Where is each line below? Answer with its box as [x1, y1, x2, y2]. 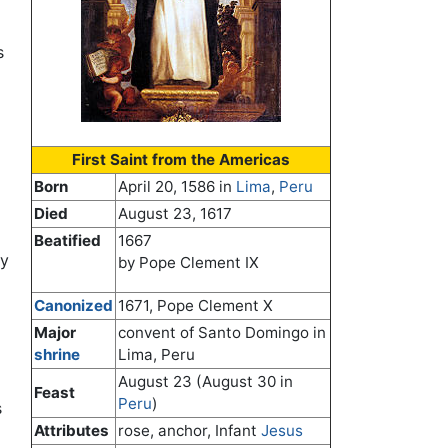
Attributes [34, 421, 109, 441]
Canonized [34, 296, 113, 316]
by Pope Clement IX [118, 253, 259, 273]
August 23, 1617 [118, 204, 232, 224]
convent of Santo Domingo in [118, 323, 326, 343]
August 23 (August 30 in [118, 372, 293, 392]
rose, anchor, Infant [118, 421, 261, 441]
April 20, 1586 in [118, 177, 236, 197]
